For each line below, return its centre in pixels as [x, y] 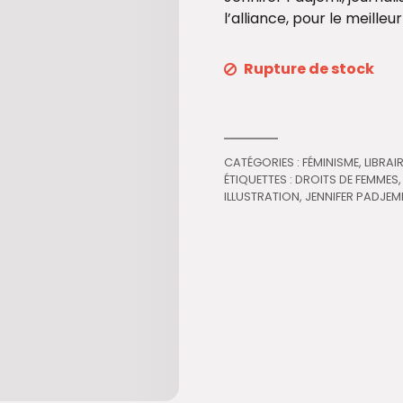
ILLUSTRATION [262, 196]
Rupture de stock [309, 68]
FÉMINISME [331, 162]
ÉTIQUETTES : [260, 179]
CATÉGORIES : [264, 162]
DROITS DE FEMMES [347, 179]
